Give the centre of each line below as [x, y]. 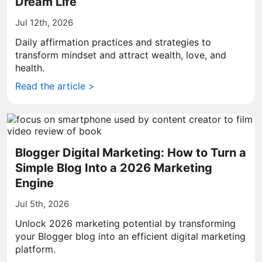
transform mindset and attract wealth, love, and [121, 55]
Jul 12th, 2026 [44, 23]
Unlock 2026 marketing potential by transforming [125, 223]
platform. [35, 249]
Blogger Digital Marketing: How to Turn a [131, 153]
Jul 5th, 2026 [42, 204]
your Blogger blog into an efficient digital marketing [130, 236]
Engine [35, 183]
